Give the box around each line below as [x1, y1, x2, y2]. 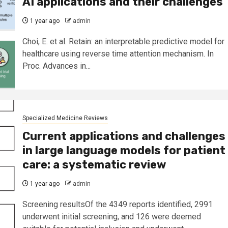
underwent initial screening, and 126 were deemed [22, 212, 201, 222]
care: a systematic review [22, 158, 166, 172]
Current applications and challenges [22, 129, 225, 144]
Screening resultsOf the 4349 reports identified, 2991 [22, 199, 213, 210]
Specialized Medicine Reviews [22, 115, 108, 122]
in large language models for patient [22, 144, 225, 158]
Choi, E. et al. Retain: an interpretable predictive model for [22, 37, 224, 47]
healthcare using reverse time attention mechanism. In [22, 49, 214, 59]
